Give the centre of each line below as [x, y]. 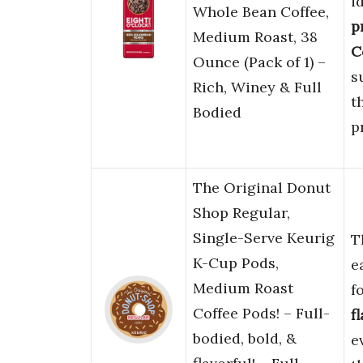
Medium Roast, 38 [255, 37]
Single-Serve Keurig [264, 238]
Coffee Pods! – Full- [261, 314]
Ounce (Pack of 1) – [259, 62]
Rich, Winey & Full [257, 88]
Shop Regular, [241, 213]
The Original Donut [262, 188]
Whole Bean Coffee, [261, 12]
